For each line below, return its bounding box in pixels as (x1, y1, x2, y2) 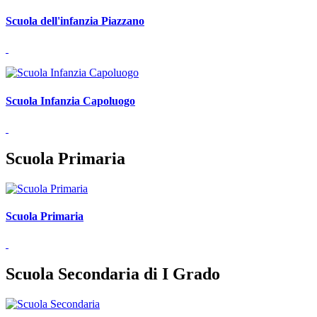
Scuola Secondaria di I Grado (6, 265, 220, 284)
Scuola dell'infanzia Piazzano (6, 15, 144, 28)
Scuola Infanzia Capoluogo (6, 94, 135, 107)
